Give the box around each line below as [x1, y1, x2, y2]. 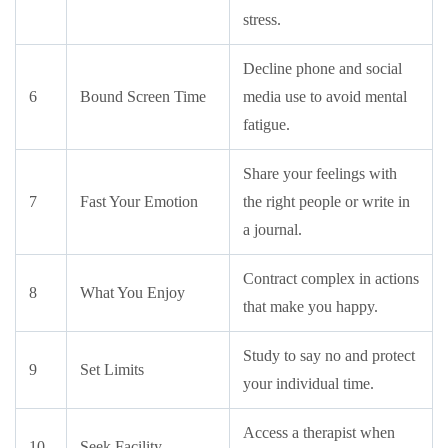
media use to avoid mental [243, 88, 407, 105]
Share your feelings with [243, 165, 397, 182]
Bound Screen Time [80, 88, 206, 105]
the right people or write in [243, 193, 410, 210]
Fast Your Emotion [80, 193, 198, 210]
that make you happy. [243, 298, 378, 315]
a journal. [243, 221, 302, 238]
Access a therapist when [243, 424, 395, 441]
